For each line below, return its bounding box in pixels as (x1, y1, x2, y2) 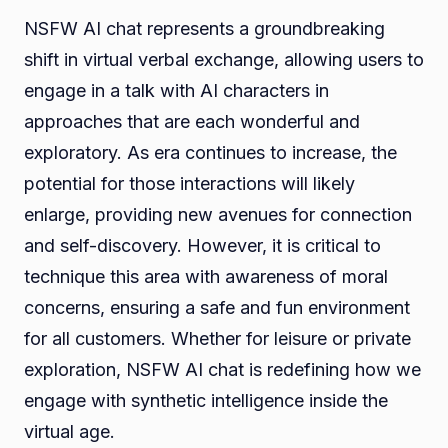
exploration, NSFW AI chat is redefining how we (24, 359, 421, 381)
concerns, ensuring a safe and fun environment (24, 297, 410, 319)
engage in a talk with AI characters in (24, 80, 329, 102)
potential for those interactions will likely (24, 173, 355, 195)
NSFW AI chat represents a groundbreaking (24, 18, 385, 40)
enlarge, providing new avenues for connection (24, 204, 412, 226)
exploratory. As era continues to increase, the (24, 142, 397, 164)
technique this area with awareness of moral (24, 266, 388, 288)
